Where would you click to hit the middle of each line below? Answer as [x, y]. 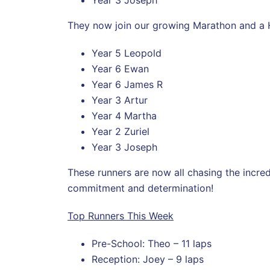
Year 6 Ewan [120, 68]
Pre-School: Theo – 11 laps [152, 243]
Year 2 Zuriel [121, 131]
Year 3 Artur [120, 100]
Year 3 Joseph [124, 147]
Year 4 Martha [124, 115]
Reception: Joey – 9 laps [148, 259]
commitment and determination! [140, 188]
